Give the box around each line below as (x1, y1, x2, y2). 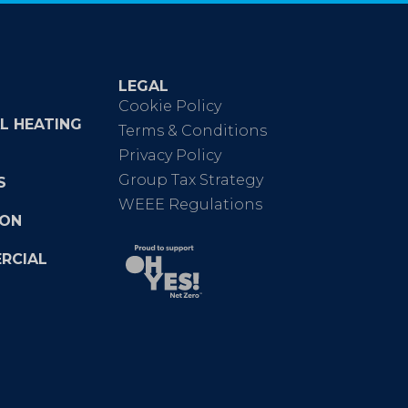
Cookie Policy (118, 97, 221, 116)
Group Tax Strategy (118, 171, 263, 189)
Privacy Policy (118, 147, 221, 165)
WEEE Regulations (118, 196, 262, 214)
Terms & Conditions (118, 122, 267, 140)
